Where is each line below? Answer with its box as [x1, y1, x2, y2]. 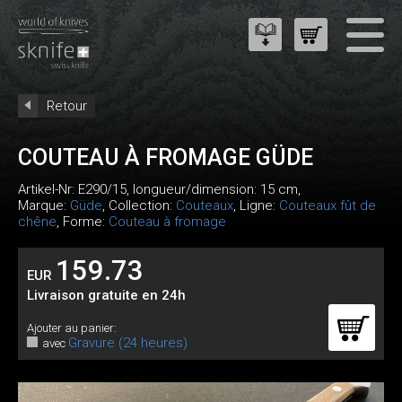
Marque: [18, 197, 70, 214]
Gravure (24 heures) [68, 335, 188, 351]
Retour [47, 98, 87, 114]
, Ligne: [233, 197, 279, 214]
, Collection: [102, 197, 176, 214]
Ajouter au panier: [27, 321, 117, 335]
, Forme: [57, 214, 109, 230]
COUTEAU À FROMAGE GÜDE [18, 144, 313, 170]
